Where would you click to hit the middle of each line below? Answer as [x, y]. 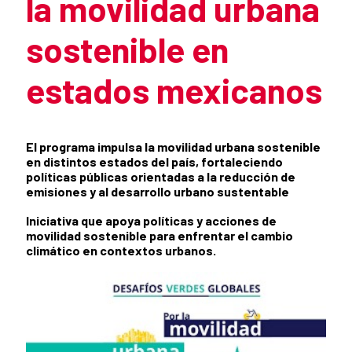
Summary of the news [82, 131]
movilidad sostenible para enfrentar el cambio [159, 235]
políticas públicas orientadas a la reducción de [161, 176]
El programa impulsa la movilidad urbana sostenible [173, 146]
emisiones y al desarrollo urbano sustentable [158, 191]
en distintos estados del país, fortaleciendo [154, 161]
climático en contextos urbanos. [121, 250]
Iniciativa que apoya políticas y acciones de [151, 220]
